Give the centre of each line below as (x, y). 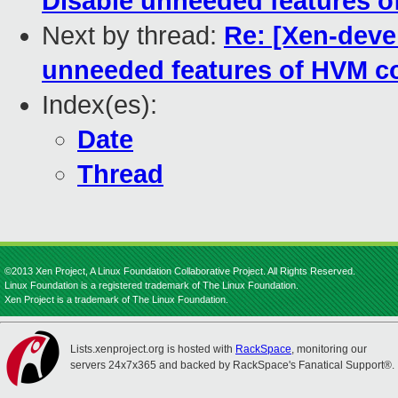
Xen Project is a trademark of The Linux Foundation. (116, 299)
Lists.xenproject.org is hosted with (153, 349)
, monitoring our (329, 349)
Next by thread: (133, 36)
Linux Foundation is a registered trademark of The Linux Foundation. (151, 285)
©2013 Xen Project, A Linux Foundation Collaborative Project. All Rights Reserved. (180, 271)
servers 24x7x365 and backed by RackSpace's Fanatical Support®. (232, 365)
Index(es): (99, 105)
